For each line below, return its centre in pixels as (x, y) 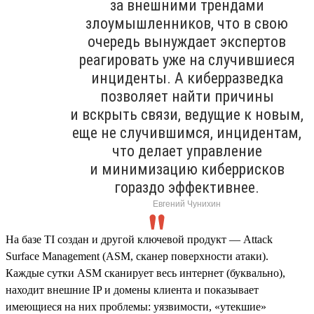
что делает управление (187, 151)
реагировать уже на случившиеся (187, 60)
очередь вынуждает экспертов (187, 41)
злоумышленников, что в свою (187, 23)
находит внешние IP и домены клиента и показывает (132, 289)
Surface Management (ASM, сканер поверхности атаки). (137, 256)
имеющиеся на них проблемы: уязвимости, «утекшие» (136, 306)
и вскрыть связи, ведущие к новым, (187, 114)
